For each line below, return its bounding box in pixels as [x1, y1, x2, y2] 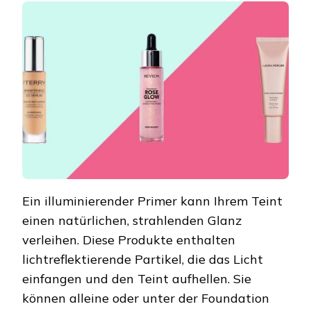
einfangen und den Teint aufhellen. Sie [22, 271, 251, 287]
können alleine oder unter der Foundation [22, 290, 269, 307]
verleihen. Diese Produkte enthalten [22, 232, 235, 249]
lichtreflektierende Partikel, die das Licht [22, 251, 263, 268]
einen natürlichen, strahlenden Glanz [22, 212, 242, 229]
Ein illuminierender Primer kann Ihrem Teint [22, 193, 283, 210]
